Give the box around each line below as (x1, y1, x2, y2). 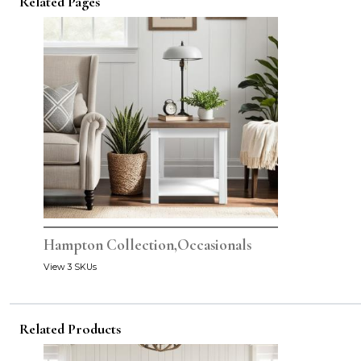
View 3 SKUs (44, 262, 97, 273)
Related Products (19, 320, 121, 338)
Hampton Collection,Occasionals (44, 235, 251, 255)
